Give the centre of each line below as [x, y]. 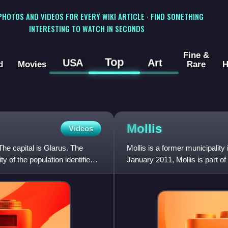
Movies [32, 64]
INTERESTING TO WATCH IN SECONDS [87, 28]
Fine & [196, 55]
